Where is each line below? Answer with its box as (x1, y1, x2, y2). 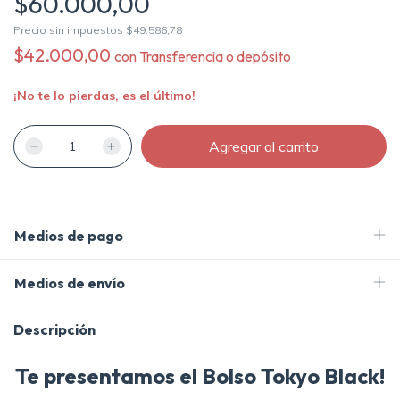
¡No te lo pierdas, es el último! (13, 87, 196, 104)
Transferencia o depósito (139, 47, 291, 66)
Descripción (13, 321, 96, 339)
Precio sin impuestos (13, 23, 126, 37)
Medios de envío (14, 274, 125, 293)
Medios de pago (14, 227, 123, 246)
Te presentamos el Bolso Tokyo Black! (15, 362, 385, 390)
